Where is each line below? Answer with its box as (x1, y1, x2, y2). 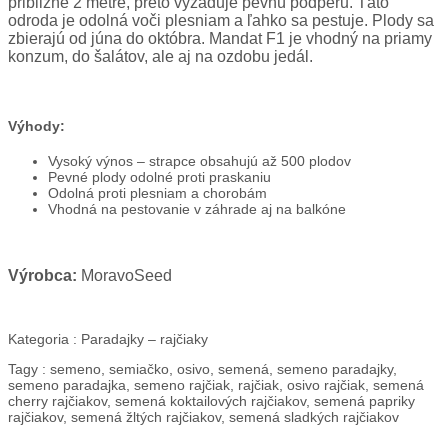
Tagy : (8, 360, 46, 377)
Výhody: (8, 118, 65, 135)
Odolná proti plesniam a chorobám (48, 184, 267, 201)
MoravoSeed (77, 266, 172, 284)
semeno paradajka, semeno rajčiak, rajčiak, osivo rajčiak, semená (8, 376, 424, 393)
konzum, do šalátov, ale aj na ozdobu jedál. (8, 47, 313, 65)
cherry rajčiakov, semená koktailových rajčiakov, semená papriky (8, 392, 415, 409)
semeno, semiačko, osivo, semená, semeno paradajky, (46, 360, 397, 377)
